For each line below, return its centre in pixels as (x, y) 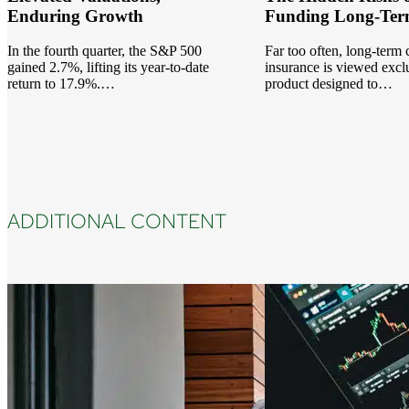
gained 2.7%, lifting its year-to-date (109, 68)
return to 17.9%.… (62, 84)
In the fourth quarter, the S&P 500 (105, 51)
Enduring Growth (76, 16)
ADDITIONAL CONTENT (117, 221)
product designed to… (328, 84)
